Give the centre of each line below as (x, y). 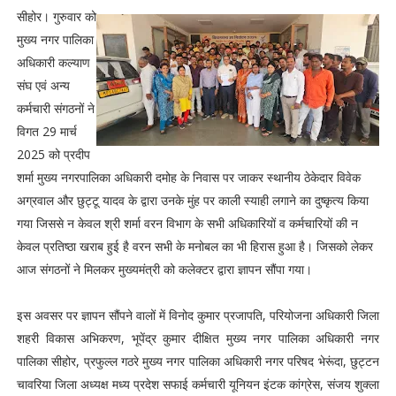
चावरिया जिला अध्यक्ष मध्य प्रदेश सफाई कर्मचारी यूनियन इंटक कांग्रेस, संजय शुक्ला (198, 384)
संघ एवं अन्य (43, 85)
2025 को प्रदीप (53, 154)
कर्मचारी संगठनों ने (55, 108)
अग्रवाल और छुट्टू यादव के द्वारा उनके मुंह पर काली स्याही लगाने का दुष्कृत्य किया (192, 200)
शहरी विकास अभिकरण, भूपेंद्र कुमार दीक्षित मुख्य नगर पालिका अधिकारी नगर (198, 338)
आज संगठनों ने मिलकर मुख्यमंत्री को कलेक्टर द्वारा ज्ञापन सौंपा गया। (164, 269)
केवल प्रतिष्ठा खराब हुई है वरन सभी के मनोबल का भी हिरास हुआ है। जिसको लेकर (194, 246)
